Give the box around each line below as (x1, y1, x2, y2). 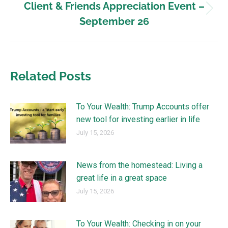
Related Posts (10, 69, 91, 83)
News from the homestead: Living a (76, 160, 203, 170)
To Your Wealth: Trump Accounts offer (76, 102, 209, 111)
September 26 (79, 15, 149, 27)
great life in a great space (76, 173, 167, 183)
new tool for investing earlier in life (76, 115, 200, 124)
